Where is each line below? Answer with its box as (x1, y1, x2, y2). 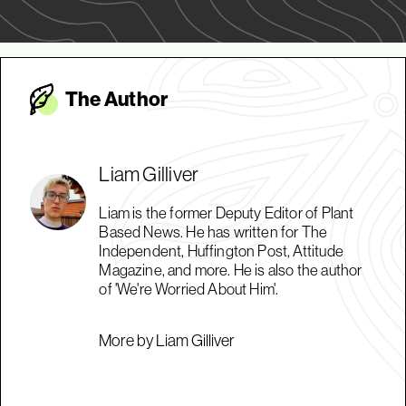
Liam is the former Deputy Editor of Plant (99, 203, 354, 222)
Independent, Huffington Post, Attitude (99, 241, 343, 260)
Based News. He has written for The (99, 222, 328, 241)
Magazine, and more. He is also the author (99, 260, 362, 279)
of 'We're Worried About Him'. (99, 279, 279, 298)
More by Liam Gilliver (99, 331, 236, 350)
